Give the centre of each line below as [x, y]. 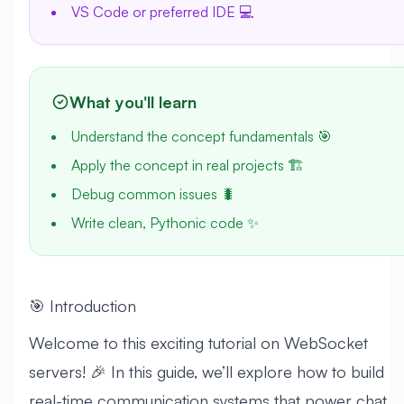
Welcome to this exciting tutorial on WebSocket [198, 343]
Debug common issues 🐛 [153, 194]
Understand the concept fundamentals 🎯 [202, 136]
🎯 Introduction [83, 306]
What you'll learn [133, 102]
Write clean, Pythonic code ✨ [165, 223]
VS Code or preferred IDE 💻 [162, 12]
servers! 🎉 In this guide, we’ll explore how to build [207, 372]
